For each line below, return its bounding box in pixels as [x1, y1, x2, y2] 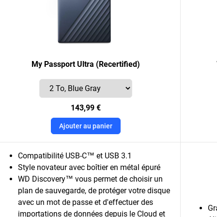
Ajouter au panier [59, 122, 112, 130]
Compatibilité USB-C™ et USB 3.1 [18, 151, 134, 160]
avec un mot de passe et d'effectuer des [18, 198, 153, 207]
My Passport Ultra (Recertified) [31, 60, 140, 69]
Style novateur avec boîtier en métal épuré [18, 163, 162, 172]
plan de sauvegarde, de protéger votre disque [18, 186, 170, 195]
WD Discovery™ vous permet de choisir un [18, 174, 163, 184]
